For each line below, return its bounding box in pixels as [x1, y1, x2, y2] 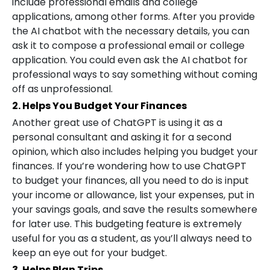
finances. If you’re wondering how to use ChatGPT [12, 159, 246, 173]
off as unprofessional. [12, 82, 113, 96]
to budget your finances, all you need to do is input [12, 174, 249, 187]
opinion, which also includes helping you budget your [12, 145, 258, 159]
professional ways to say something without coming [12, 67, 257, 81]
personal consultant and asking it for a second [12, 130, 231, 144]
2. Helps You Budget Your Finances [12, 99, 187, 113]
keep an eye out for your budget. [12, 246, 167, 260]
